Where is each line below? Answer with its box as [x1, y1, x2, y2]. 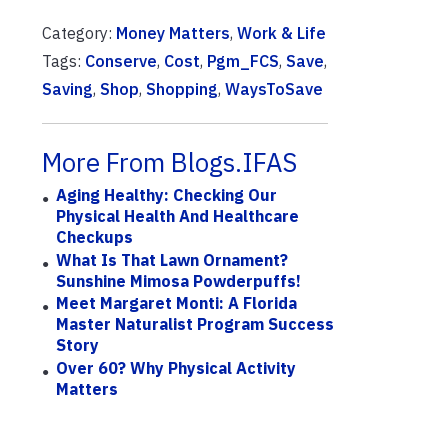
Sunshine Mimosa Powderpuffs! [56, 270, 302, 291]
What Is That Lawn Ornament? [56, 249, 289, 270]
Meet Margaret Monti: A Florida [56, 293, 298, 314]
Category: [42, 23, 116, 43]
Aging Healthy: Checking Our [56, 185, 278, 206]
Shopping [146, 79, 218, 99]
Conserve [85, 51, 157, 71]
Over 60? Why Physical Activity [56, 357, 297, 378]
